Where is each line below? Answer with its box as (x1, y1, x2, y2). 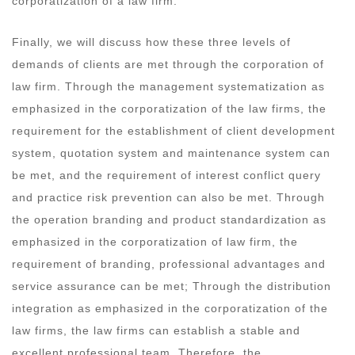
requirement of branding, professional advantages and (12, 257, 326, 270)
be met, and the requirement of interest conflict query (12, 168, 321, 181)
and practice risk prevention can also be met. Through (12, 190, 325, 204)
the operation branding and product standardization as (12, 212, 326, 226)
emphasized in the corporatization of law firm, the (12, 235, 298, 248)
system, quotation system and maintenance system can (12, 146, 330, 159)
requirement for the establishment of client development (12, 124, 335, 137)
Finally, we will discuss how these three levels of (12, 35, 291, 48)
